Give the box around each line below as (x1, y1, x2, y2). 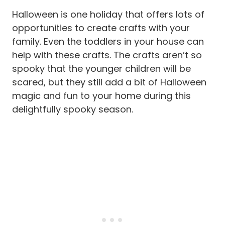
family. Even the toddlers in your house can (12, 35, 204, 48)
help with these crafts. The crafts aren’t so (12, 48, 202, 61)
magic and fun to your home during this (12, 89, 191, 102)
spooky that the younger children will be (12, 62, 191, 75)
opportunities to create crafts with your (12, 21, 190, 34)
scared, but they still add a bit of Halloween (12, 75, 206, 88)
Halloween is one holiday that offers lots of (12, 8, 204, 21)
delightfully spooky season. (12, 102, 133, 116)
